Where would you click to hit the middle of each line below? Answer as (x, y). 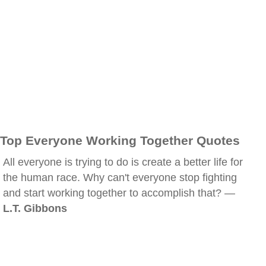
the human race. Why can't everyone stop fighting (120, 178)
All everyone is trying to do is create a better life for (123, 162)
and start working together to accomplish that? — (119, 193)
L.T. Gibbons (35, 208)
